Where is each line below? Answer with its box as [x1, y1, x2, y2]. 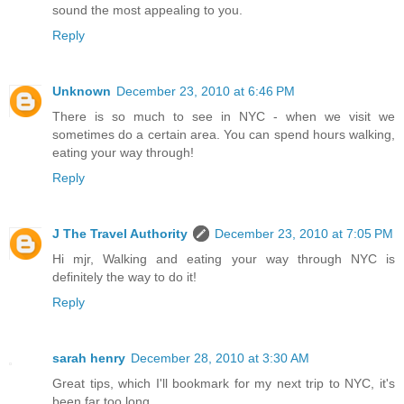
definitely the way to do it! [52, 269, 197, 284]
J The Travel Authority [52, 225, 188, 241]
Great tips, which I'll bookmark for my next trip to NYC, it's [52, 375, 395, 390]
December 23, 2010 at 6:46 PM [116, 83, 295, 98]
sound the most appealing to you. [52, 2, 243, 17]
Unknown [52, 83, 111, 98]
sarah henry [52, 350, 125, 365]
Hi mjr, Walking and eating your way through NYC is [52, 251, 395, 266]
